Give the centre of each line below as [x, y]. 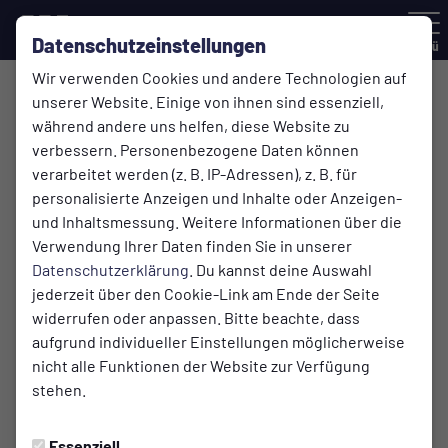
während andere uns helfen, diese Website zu [191, 125]
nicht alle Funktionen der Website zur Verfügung [201, 365]
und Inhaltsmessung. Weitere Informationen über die [217, 221]
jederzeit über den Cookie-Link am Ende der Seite [206, 293]
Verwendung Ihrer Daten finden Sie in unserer [192, 245]
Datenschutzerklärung [110, 269]
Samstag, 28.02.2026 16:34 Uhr [107, 431]
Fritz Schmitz [247, 431]
